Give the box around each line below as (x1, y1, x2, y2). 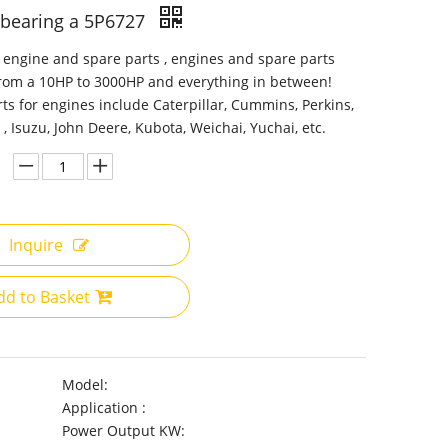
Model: (62, 375, 108, 394)
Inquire (9, 234, 63, 256)
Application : (62, 398, 146, 417)
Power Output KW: (62, 421, 185, 440)
